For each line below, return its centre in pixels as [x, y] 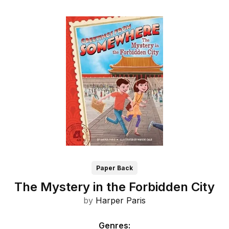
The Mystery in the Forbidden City [114, 187]
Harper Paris [121, 200]
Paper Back [114, 168]
